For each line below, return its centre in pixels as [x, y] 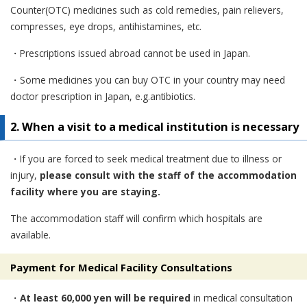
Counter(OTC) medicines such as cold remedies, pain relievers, [147, 10]
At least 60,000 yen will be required [105, 297]
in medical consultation [242, 297]
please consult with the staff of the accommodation [168, 175]
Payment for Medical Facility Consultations [121, 267]
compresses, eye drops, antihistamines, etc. [106, 26]
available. [30, 234]
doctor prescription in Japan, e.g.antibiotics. [103, 96]
